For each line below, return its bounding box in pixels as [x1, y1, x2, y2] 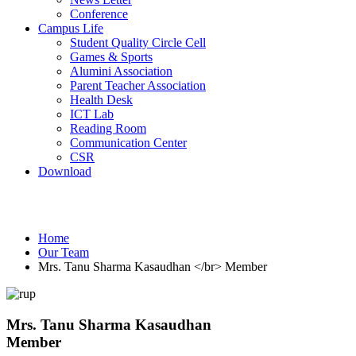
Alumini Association [70, 64, 172, 78]
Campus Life [38, 21, 103, 35]
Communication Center [70, 135, 187, 149]
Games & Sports [70, 49, 153, 64]
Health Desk [70, 92, 133, 106]
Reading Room [70, 121, 146, 135]
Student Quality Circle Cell [70, 35, 206, 49]
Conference [70, 6, 128, 21]
